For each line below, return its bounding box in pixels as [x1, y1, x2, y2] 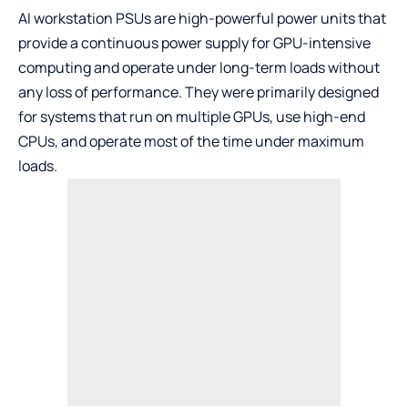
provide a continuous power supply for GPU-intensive [18, 33, 371, 54]
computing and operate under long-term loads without [18, 57, 380, 78]
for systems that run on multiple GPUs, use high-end [18, 107, 365, 127]
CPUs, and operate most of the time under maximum [18, 131, 364, 152]
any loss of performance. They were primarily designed [18, 82, 379, 103]
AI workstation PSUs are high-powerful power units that [18, 8, 386, 29]
